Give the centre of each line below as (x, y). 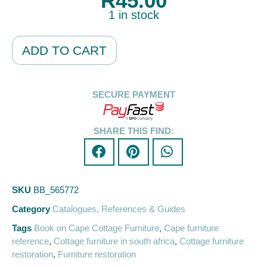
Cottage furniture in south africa (114, 241)
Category (31, 209)
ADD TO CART (64, 50)
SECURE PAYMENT (133, 94)
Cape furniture (191, 228)
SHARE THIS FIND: (133, 131)
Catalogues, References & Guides (119, 209)
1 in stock (133, 15)
